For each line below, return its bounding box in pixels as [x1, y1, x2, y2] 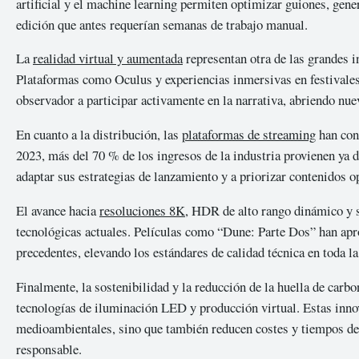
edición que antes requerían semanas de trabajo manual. [16, 14, 308, 34]
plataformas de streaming [182, 125, 316, 144]
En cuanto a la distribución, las [16, 125, 182, 144]
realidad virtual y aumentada [33, 49, 183, 68]
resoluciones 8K [99, 201, 185, 220]
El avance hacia [16, 201, 99, 220]
